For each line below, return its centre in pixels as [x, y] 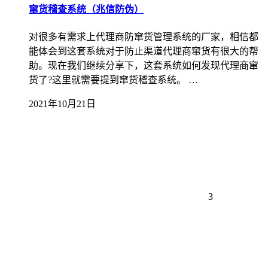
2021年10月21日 [62, 103]
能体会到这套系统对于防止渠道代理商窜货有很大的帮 [144, 51]
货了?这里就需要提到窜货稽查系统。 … [113, 80]
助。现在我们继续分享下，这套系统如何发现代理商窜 [144, 65]
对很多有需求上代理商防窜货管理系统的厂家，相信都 [144, 36]
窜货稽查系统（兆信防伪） [86, 10]
